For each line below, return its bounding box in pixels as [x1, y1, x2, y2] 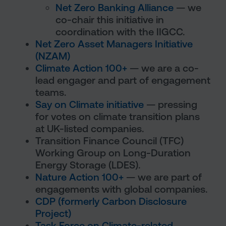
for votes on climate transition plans [35, 110, 200, 123]
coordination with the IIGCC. [55, 26, 185, 38]
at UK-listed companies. [35, 123, 144, 135]
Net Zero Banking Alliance [55, 2, 174, 14]
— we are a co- [127, 62, 199, 74]
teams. [35, 86, 66, 98]
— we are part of [124, 171, 202, 183]
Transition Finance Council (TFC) [35, 135, 184, 147]
